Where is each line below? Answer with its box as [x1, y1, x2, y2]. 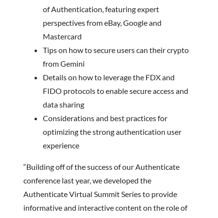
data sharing [43, 99, 84, 109]
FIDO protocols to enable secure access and [43, 86, 188, 95]
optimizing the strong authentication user [43, 127, 182, 136]
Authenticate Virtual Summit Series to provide [23, 189, 177, 199]
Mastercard [43, 31, 82, 41]
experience [43, 140, 79, 150]
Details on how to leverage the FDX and [43, 72, 175, 82]
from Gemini [43, 58, 85, 68]
